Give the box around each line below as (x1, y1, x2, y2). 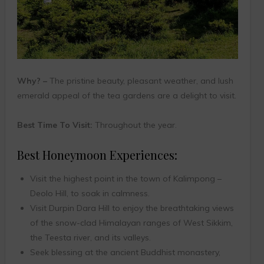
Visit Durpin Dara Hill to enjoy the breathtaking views (29, 203, 234, 214)
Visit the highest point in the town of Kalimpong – (29, 173, 222, 184)
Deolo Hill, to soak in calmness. (29, 188, 150, 199)
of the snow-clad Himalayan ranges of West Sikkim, (29, 217, 233, 229)
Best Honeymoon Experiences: (16, 147, 177, 163)
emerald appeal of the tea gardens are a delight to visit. (16, 90, 236, 101)
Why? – (16, 75, 47, 87)
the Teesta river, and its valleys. (29, 232, 151, 243)
